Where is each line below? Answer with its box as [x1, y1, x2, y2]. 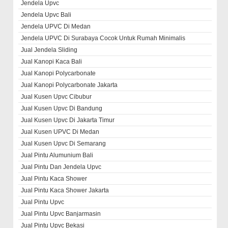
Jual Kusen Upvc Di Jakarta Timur [21, 116, 115, 124]
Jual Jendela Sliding [21, 46, 78, 53]
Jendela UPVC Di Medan [21, 22, 91, 30]
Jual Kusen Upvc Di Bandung [21, 104, 103, 112]
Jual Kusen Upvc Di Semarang [21, 139, 106, 147]
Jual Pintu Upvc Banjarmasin [21, 210, 101, 217]
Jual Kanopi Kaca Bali [21, 58, 82, 65]
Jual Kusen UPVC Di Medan [21, 128, 100, 135]
